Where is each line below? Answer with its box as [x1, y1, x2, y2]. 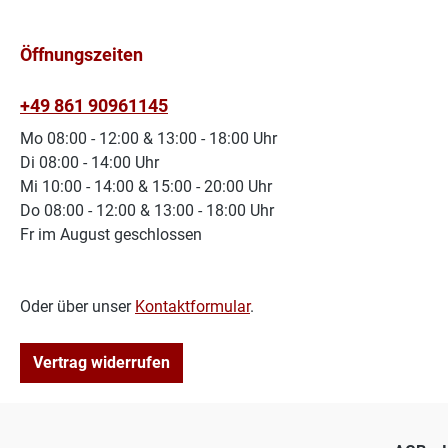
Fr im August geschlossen [20, 225, 202, 245]
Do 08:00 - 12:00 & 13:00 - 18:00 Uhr [20, 201, 274, 221]
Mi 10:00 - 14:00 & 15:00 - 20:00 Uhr [20, 177, 272, 197]
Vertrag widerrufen [33, 353, 170, 373]
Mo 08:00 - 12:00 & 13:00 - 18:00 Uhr [20, 129, 277, 149]
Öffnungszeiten [20, 44, 143, 66]
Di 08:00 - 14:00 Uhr [20, 153, 159, 173]
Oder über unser [20, 297, 135, 317]
